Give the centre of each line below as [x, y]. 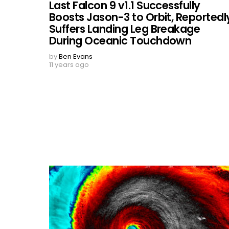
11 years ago [69, 64]
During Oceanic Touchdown [120, 40]
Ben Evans [76, 56]
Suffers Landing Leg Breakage [125, 29]
